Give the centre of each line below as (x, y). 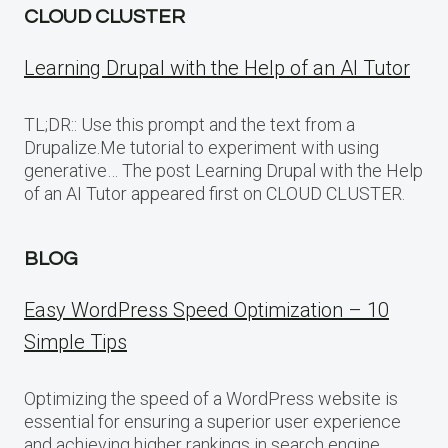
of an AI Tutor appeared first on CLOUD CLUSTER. (214, 193)
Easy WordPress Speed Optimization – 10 (206, 309)
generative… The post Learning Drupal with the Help (223, 170)
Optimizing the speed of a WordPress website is (211, 398)
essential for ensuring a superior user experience (212, 421)
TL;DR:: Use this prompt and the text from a (189, 124)
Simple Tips (75, 341)
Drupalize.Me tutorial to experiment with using (201, 147)
